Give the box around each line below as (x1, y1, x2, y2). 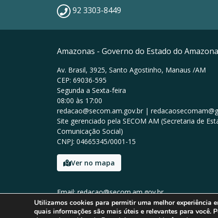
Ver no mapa (71, 158, 115, 167)
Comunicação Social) (57, 127, 123, 136)
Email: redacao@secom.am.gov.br (57, 187, 163, 197)
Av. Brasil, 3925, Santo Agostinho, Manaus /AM (57, 65, 206, 74)
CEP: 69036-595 (57, 75, 107, 85)
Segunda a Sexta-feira (57, 86, 126, 95)
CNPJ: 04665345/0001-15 (57, 137, 136, 146)
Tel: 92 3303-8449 (57, 198, 113, 207)
